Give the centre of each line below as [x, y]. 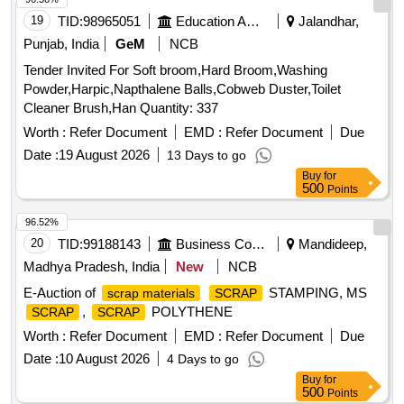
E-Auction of [61, 293]
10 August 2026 [104, 359]
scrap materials [151, 294]
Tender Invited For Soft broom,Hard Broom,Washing [175, 70]
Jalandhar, [327, 22]
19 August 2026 [104, 155]
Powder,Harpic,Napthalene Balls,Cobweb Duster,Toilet [182, 89]
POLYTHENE [190, 312]
